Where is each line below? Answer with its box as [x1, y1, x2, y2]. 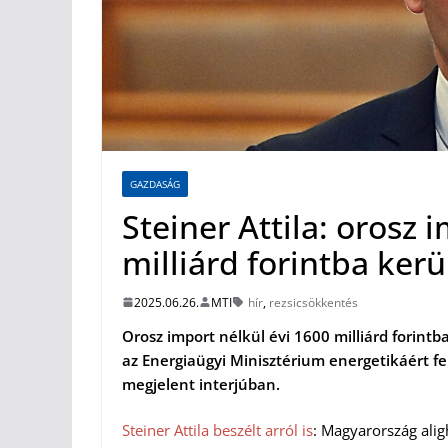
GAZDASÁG [130, 176, 180, 191]
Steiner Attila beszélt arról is [122, 420, 313, 441]
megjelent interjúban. [122, 373, 280, 394]
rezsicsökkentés [269, 293, 358, 311]
